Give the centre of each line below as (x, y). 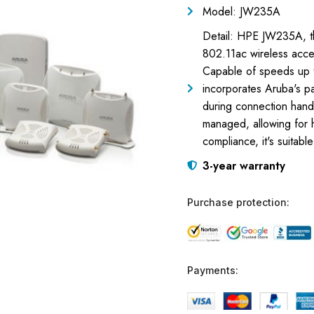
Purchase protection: (238, 202)
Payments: (212, 270)
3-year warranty (244, 165)
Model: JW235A (241, 11)
